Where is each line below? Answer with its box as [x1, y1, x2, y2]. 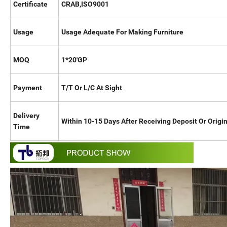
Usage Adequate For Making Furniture [61, 28, 183, 36]
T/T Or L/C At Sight [61, 84, 122, 92]
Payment [13, 84, 42, 92]
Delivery [13, 111, 40, 120]
